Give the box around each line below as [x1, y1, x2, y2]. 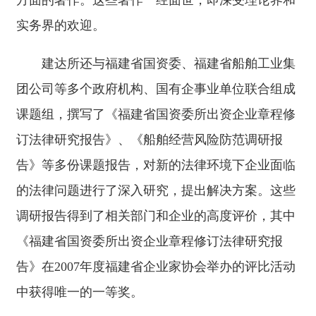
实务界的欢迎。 [16, 18, 105, 32]
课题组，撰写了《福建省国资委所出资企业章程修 [16, 107, 296, 121]
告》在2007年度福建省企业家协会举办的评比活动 [16, 260, 296, 274]
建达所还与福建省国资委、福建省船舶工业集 [42, 56, 296, 71]
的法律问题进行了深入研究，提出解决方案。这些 [16, 183, 296, 197]
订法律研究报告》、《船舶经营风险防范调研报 [16, 133, 283, 147]
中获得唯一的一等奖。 [16, 285, 143, 299]
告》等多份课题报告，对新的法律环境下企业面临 [16, 158, 296, 172]
